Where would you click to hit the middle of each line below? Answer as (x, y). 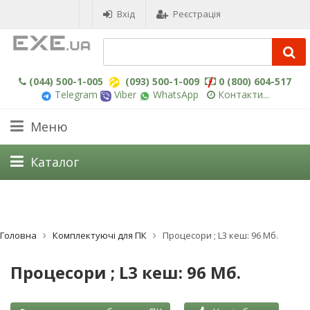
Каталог (55, 162)
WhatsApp (174, 95)
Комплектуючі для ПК (101, 235)
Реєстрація (197, 14)
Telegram (75, 95)
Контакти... (244, 95)
